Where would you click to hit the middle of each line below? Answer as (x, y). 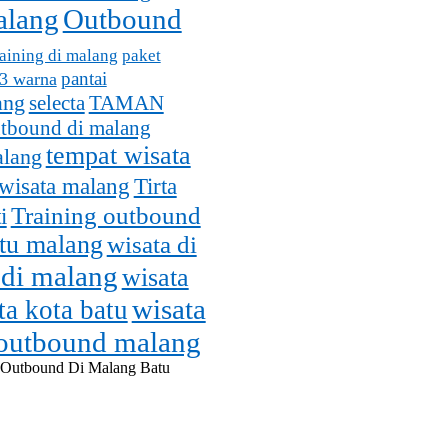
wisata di (151, 244)
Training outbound (105, 214)
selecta (56, 102)
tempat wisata (118, 155)
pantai (83, 78)
